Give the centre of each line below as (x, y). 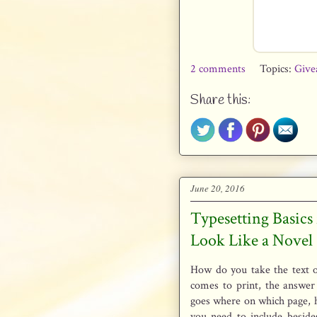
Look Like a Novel (252, 240)
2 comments (219, 69)
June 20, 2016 (218, 189)
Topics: (277, 69)
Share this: (220, 101)
